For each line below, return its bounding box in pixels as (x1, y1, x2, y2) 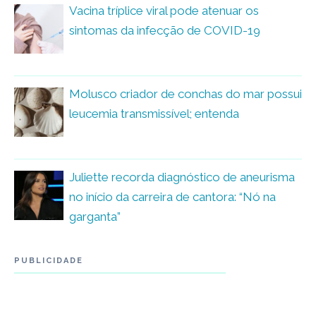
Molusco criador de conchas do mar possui (69, 86, 302, 101)
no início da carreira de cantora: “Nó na (69, 189, 276, 204)
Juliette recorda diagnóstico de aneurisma (69, 169, 295, 184)
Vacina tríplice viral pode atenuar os (69, 3, 259, 18)
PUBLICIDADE (14, 255, 83, 265)
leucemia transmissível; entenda (69, 106, 239, 121)
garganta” (69, 209, 123, 224)
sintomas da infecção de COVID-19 (69, 23, 260, 37)
